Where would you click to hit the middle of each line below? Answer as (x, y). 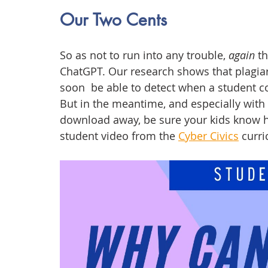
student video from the (119, 136)
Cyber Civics (208, 136)
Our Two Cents (113, 20)
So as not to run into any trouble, (144, 55)
